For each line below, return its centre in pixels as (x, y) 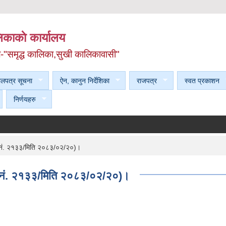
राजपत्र (147, 80)
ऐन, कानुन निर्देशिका (84, 80)
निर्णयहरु (24, 99)
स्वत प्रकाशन (202, 80)
